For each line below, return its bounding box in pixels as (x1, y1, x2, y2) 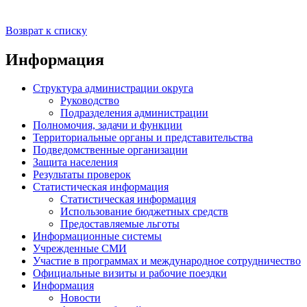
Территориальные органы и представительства (33, 132, 253, 144)
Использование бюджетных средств (60, 206, 228, 218)
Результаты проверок (33, 169, 131, 181)
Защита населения (33, 156, 118, 169)
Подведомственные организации (33, 144, 188, 156)
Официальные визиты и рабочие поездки (33, 267, 227, 280)
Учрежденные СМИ (33, 243, 127, 255)
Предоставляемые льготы (60, 218, 180, 230)
